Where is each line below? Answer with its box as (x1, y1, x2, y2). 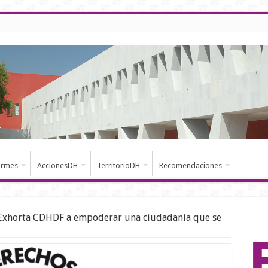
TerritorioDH (96, 161, 140, 170)
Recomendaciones (159, 161, 222, 170)
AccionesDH (36, 161, 78, 170)
